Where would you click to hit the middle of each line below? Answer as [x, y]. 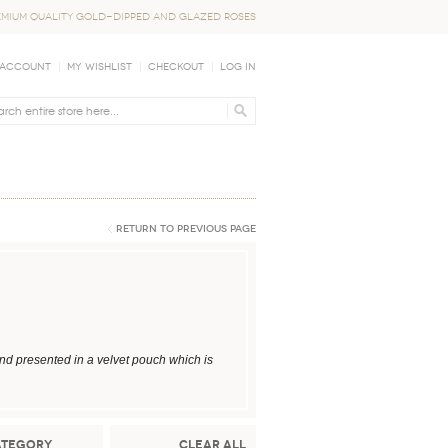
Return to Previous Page [186, 229]
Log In [238, 66]
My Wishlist [99, 66]
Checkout [176, 66]
